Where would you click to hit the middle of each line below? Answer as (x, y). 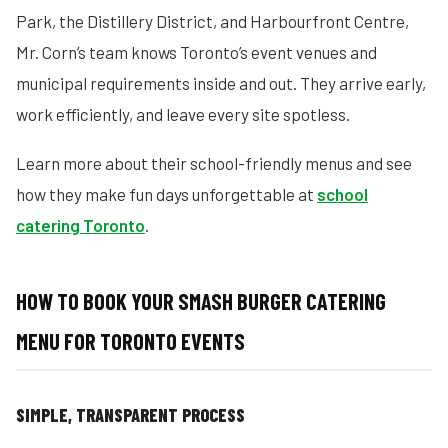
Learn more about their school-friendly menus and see (214, 163)
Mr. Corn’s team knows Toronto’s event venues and (196, 52)
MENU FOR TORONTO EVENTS (130, 341)
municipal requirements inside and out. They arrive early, (221, 83)
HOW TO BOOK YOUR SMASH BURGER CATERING (201, 301)
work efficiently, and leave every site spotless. (183, 114)
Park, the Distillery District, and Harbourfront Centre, (212, 21)
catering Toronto (80, 225)
